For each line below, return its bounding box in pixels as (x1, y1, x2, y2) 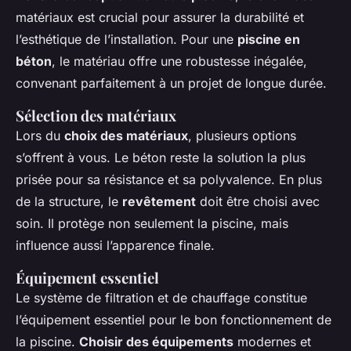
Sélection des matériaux (16, 106, 176, 126)
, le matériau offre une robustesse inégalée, (52, 53, 307, 70)
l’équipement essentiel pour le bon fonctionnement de (16, 312, 331, 328)
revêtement (122, 194, 196, 210)
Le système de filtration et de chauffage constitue (16, 290, 307, 306)
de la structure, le (16, 194, 122, 210)
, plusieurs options (188, 128, 296, 144)
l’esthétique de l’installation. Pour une (16, 31, 237, 48)
